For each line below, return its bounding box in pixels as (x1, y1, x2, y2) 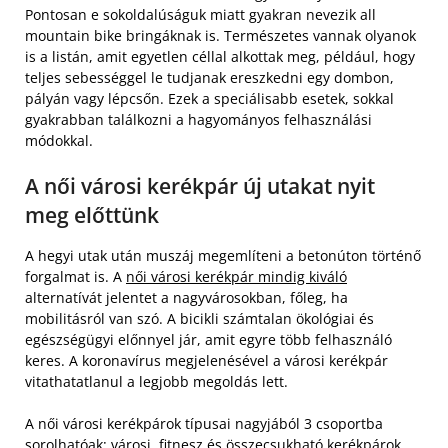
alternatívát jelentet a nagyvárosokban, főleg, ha (25, 288, 348, 308)
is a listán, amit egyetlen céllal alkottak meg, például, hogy (25, 47, 415, 67)
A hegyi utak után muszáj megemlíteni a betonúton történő (25, 246, 421, 266)
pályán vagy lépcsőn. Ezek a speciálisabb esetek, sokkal (25, 89, 394, 109)
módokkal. (25, 131, 93, 151)
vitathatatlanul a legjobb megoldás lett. (25, 372, 288, 392)
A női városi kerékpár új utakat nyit (25, 172, 375, 201)
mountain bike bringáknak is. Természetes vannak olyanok (25, 26, 416, 46)
